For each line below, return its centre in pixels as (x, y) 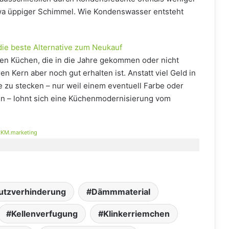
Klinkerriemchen (136, 213)
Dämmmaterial (121, 191)
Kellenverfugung (44, 213)
